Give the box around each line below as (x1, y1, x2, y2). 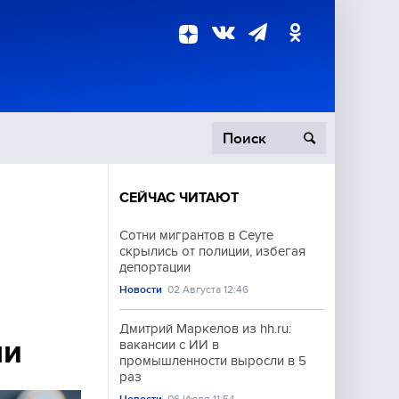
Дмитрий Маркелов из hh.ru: (119, 322, 291, 336)
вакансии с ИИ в (119, 338, 219, 352)
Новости (119, 283, 162, 296)
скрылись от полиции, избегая (119, 244, 305, 258)
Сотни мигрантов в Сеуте (119, 228, 273, 242)
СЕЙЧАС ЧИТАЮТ (119, 190, 239, 206)
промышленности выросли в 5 (119, 354, 306, 368)
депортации (119, 260, 191, 274)
